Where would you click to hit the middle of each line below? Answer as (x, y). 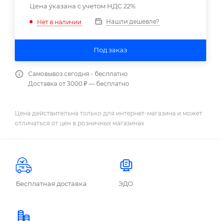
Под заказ (110, 50)
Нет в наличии (59, 22)
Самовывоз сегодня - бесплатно (78, 74)
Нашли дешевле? (133, 21)
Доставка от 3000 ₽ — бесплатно (79, 84)
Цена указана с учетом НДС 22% (83, 6)
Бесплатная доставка (51, 183)
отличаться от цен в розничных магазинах (79, 123)
